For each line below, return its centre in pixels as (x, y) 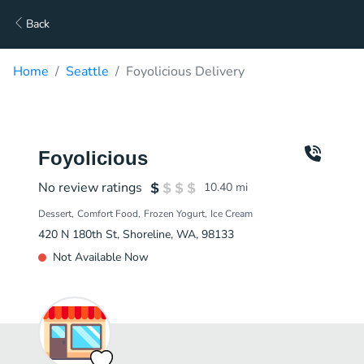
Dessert (55, 214)
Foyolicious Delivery (185, 71)
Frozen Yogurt (174, 214)
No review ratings (90, 188)
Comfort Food (108, 214)
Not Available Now (101, 257)
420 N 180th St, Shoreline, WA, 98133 (136, 234)
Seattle (87, 71)
